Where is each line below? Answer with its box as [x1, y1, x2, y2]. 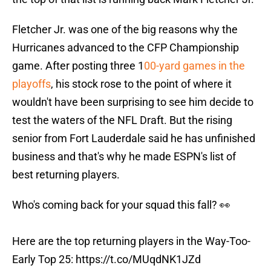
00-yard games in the [144, 59, 245, 73]
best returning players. [12, 168, 120, 181]
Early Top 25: [12, 253, 76, 266]
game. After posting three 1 [12, 59, 144, 73]
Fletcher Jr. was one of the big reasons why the [12, 23, 238, 36]
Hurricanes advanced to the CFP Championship [12, 41, 239, 54]
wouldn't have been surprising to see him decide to [12, 96, 253, 109]
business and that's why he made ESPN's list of [12, 150, 236, 163]
